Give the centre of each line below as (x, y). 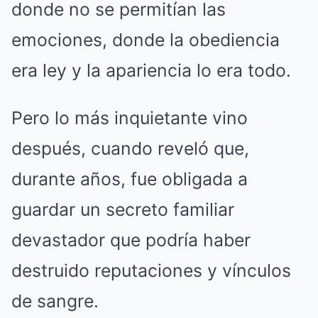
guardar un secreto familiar (123, 209)
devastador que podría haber (131, 240)
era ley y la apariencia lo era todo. (151, 70)
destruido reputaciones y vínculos (151, 270)
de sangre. (55, 301)
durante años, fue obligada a (130, 179)
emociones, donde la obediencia (146, 40)
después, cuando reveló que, (130, 148)
